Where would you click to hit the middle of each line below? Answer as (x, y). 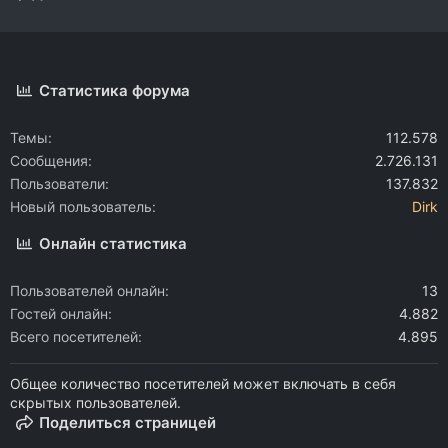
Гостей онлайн (59, 313)
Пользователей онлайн (87, 290)
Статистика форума (115, 90)
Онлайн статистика (113, 243)
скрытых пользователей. (95, 402)
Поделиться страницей (128, 422)
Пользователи (57, 183)
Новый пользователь (81, 206)
